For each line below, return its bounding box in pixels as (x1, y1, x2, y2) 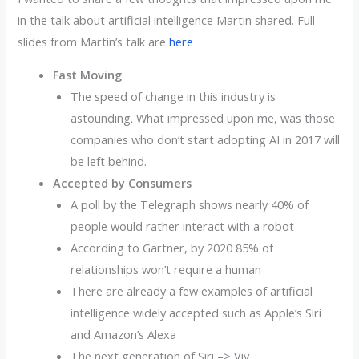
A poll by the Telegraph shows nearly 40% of (71, 196, 309, 213)
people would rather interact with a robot (71, 218, 295, 235)
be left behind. (71, 153, 147, 170)
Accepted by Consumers (53, 175, 192, 192)
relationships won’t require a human (71, 261, 262, 278)
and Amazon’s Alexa (71, 326, 177, 343)
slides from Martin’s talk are (18, 33, 170, 50)
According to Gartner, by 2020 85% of (71, 240, 274, 256)
